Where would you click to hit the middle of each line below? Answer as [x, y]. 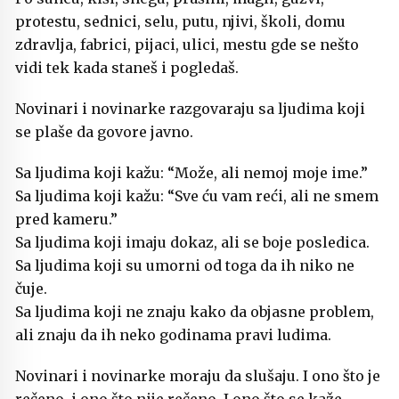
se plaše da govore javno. [104, 132]
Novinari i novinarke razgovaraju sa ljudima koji [190, 109]
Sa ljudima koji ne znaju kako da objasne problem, [195, 312]
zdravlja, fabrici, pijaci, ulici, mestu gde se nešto [187, 45]
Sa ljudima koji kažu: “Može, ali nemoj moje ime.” [191, 173]
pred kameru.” [66, 220]
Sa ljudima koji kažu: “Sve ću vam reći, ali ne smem [197, 196]
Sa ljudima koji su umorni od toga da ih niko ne [185, 266]
